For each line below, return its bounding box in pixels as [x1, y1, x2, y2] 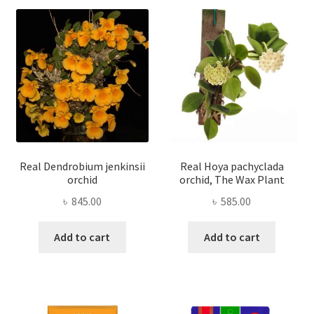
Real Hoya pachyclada [179, 159, 284, 174]
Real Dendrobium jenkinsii [19, 159, 145, 174]
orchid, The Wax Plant [179, 172, 285, 187]
